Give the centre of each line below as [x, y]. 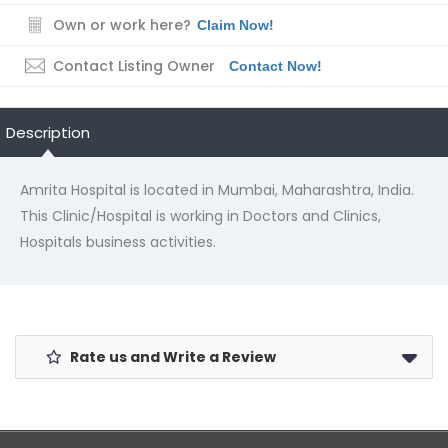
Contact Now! [275, 66]
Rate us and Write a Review [171, 357]
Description [48, 132]
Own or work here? [122, 25]
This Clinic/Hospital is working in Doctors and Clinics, [200, 216]
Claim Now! [235, 25]
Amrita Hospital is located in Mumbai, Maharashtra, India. [217, 190]
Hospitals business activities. [118, 242]
